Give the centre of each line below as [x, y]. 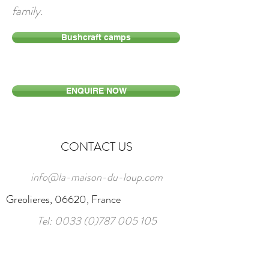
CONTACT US [97, 147]
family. [27, 11]
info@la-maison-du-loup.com [97, 177]
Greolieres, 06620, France [63, 199]
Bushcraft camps [96, 37]
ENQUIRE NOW [96, 91]
